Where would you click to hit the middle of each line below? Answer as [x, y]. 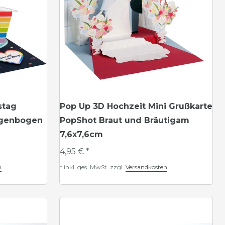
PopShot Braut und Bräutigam [125, 120]
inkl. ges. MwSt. [86, 167]
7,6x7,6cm [81, 134]
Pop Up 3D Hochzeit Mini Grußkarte [136, 106]
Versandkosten [146, 167]
